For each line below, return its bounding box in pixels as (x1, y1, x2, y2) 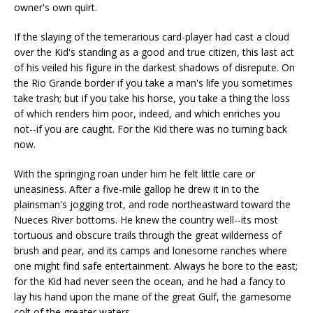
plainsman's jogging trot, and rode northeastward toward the (14, 198, 291, 211)
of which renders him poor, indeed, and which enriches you (14, 107, 280, 120)
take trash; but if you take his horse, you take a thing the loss (14, 92, 290, 105)
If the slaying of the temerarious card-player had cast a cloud (14, 30, 289, 43)
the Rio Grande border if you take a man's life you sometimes (14, 76, 293, 89)
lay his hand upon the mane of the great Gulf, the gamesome (14, 290, 291, 303)
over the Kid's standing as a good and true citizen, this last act (14, 45, 294, 59)
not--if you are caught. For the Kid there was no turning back (14, 122, 287, 136)
